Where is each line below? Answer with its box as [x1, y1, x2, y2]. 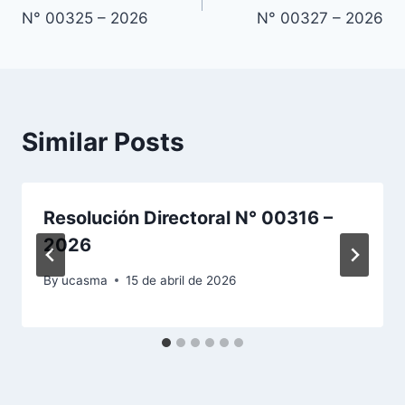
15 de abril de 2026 [126, 272, 237, 287]
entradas [21, 28, 131, 60]
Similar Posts [22, 126, 184, 157]
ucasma [61, 272, 108, 287]
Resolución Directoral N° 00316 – [43, 206, 333, 229]
